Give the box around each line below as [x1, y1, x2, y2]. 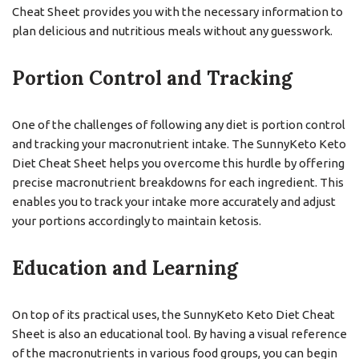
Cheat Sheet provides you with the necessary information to [12, 5, 343, 19]
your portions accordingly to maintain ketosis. [12, 214, 261, 228]
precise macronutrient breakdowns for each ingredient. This [12, 175, 344, 190]
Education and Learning [12, 256, 238, 281]
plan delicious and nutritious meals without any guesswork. [12, 24, 333, 38]
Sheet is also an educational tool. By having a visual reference [12, 327, 347, 341]
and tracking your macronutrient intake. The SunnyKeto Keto [12, 137, 346, 151]
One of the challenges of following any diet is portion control [12, 118, 345, 132]
